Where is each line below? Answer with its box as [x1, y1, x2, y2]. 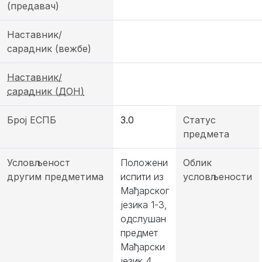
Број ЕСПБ [7, 114, 56, 126]
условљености [183, 171, 252, 182]
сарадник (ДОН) [7, 85, 84, 97]
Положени [120, 157, 168, 168]
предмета [183, 128, 229, 140]
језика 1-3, [120, 199, 167, 211]
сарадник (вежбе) [7, 43, 91, 54]
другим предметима [7, 171, 104, 182]
